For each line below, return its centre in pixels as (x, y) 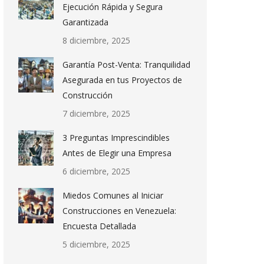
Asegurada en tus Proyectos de (122, 80)
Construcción (88, 95)
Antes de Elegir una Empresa (117, 153)
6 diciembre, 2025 (96, 171)
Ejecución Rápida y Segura (113, 7)
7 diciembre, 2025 (96, 113)
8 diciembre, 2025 (96, 40)
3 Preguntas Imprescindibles (116, 138)
